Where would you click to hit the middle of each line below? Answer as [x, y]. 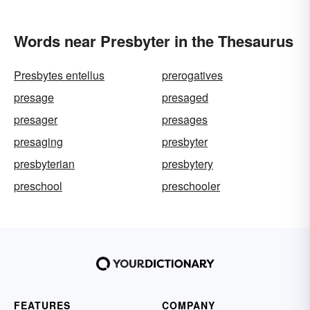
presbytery [188, 164]
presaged [185, 97]
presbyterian [44, 164]
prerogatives [192, 75]
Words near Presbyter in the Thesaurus [154, 41]
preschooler [191, 186]
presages [185, 119]
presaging [38, 142]
